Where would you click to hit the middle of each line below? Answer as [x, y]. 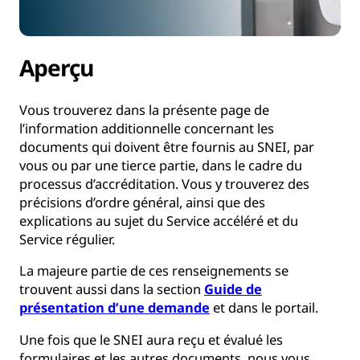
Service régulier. [70, 239]
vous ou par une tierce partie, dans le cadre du [161, 165]
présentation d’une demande [115, 308]
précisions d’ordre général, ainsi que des [142, 202]
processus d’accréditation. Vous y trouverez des [164, 183]
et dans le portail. [267, 308]
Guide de [233, 289]
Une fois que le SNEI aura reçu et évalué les [151, 339]
